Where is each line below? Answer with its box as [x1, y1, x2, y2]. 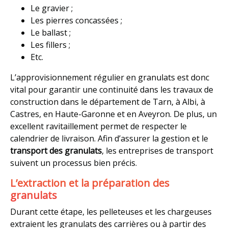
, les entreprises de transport [102, 145, 213, 156]
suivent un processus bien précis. [10, 157, 137, 168]
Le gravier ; [31, 3, 73, 14]
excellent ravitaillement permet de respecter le [10, 121, 187, 132]
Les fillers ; [31, 39, 70, 50]
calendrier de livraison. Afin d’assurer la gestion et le [10, 133, 208, 144]
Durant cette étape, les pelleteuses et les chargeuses [10, 206, 212, 217]
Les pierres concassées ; [31, 15, 122, 26]
